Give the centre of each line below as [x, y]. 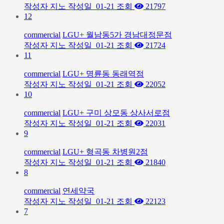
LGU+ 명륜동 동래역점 [103, 74]
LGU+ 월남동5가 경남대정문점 [117, 35]
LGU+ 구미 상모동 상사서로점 [116, 113]
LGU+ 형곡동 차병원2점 [105, 152]
